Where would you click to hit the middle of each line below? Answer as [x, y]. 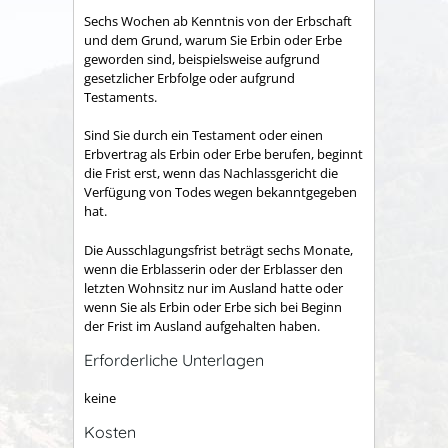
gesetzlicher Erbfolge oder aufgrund [189, 77]
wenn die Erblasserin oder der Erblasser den [213, 268]
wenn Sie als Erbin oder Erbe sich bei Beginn [213, 306]
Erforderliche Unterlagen [174, 359]
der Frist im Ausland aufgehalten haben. [202, 325]
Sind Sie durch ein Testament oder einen [203, 135]
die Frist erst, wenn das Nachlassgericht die [211, 173]
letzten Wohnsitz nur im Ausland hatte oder [213, 287]
